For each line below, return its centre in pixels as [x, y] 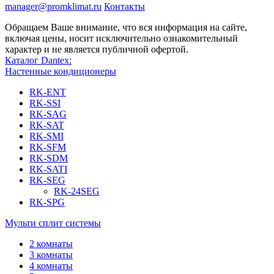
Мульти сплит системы [53, 223]
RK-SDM [49, 158]
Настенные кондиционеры [61, 71]
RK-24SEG [77, 191]
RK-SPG [47, 202]
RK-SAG [48, 114]
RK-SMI [46, 136]
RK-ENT [48, 92]
